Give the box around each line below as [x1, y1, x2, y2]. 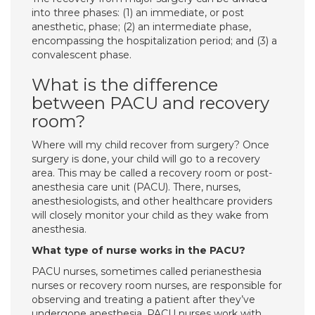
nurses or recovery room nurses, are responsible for [32, 279, 282, 292]
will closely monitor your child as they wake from [32, 209, 269, 221]
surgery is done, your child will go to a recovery [32, 153, 260, 165]
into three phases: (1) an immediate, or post [32, 6, 244, 19]
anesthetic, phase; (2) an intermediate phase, [32, 20, 251, 33]
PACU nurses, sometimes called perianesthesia [32, 265, 262, 278]
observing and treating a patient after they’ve [32, 293, 255, 306]
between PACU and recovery [32, 93, 269, 113]
